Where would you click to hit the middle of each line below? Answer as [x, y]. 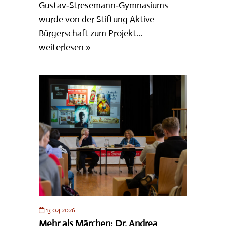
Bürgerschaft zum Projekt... [91, 33]
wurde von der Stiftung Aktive [97, 19]
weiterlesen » [65, 47]
